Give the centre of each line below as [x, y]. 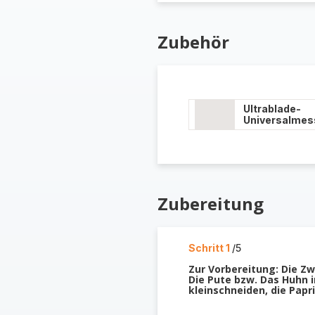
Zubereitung [210, 204]
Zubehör [193, 42]
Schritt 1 [210, 248]
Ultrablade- [272, 109]
